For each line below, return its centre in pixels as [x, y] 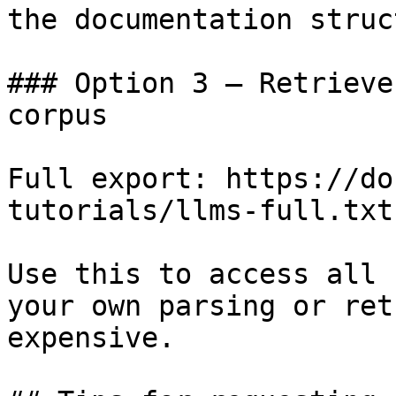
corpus [57, 115]
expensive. [91, 338]
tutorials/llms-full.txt [200, 210]
